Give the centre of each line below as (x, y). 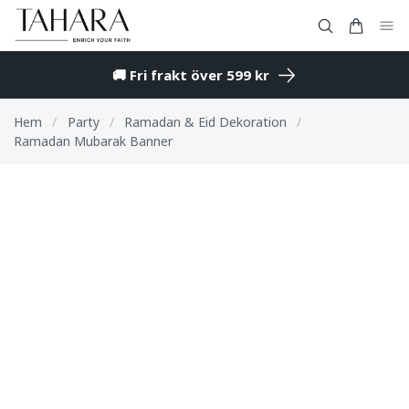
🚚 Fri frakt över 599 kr (191, 75)
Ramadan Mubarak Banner (93, 142)
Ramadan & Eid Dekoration (205, 122)
